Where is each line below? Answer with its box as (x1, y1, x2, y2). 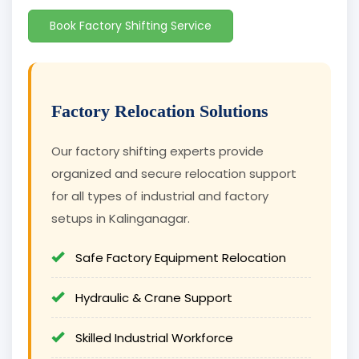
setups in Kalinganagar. (51, 210, 190, 228)
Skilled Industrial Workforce (72, 329, 233, 347)
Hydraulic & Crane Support (72, 289, 232, 307)
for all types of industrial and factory (51, 188, 268, 205)
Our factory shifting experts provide (51, 143, 264, 160)
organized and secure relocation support (51, 165, 296, 183)
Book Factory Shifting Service (50, 18, 212, 34)
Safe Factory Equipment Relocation (72, 249, 286, 267)
